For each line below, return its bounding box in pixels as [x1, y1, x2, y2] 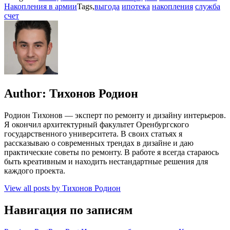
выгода [94, 2, 120, 11]
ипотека [122, 2, 150, 11]
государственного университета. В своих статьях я [4, 129, 182, 139]
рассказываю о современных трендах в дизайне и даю [4, 139, 194, 148]
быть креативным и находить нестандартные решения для [4, 157, 208, 166]
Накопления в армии [4, 2, 77, 11]
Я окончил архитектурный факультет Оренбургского [4, 120, 189, 129]
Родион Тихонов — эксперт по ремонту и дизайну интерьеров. [4, 111, 226, 120]
